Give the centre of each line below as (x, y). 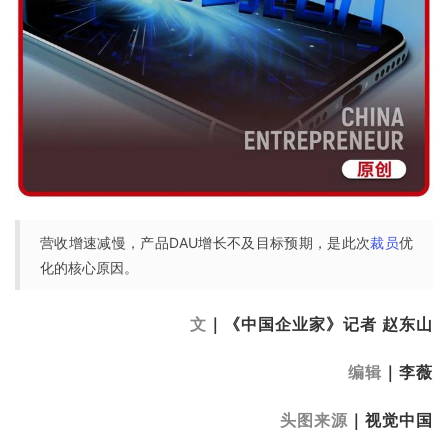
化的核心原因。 (89, 267)
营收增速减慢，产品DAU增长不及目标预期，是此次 (205, 242)
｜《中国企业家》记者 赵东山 (320, 324)
